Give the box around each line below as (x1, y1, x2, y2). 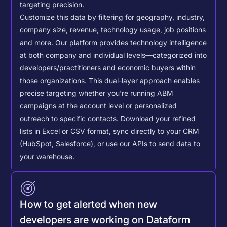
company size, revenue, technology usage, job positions (20, 26, 206, 34)
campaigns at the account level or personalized (20, 102, 177, 110)
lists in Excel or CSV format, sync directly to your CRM (20, 127, 200, 136)
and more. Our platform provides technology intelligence (20, 39, 207, 47)
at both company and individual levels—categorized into (20, 51, 207, 60)
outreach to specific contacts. (20, 115, 121, 123)
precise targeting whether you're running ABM (20, 89, 174, 98)
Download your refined (121, 115, 196, 123)
